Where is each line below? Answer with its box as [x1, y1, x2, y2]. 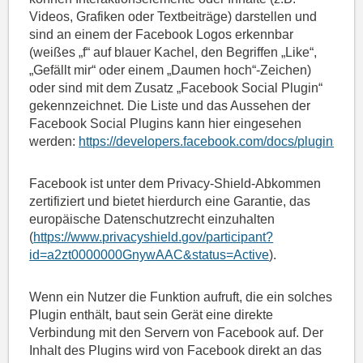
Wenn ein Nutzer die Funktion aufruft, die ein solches [29, 290, 333, 305]
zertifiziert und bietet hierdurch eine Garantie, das [29, 194, 311, 209]
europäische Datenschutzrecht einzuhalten [29, 212, 275, 227]
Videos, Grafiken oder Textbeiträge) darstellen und [29, 10, 318, 24]
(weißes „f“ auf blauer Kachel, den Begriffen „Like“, [29, 45, 318, 60]
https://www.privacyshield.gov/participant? [33, 230, 274, 245]
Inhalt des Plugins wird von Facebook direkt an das [29, 344, 322, 358]
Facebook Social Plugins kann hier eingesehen [29, 117, 302, 131]
